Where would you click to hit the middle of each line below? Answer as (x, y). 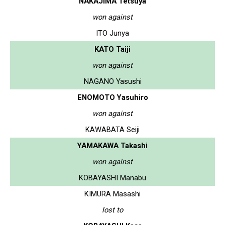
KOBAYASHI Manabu (113, 178)
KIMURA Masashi (113, 194)
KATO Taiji (113, 49)
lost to (113, 210)
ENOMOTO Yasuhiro (113, 97)
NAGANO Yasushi (113, 81)
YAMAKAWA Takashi (113, 145)
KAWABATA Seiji (113, 129)
